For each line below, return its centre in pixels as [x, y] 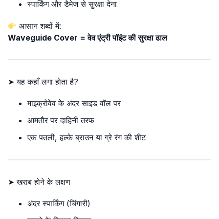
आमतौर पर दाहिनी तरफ [61, 120]
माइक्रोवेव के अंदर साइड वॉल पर [74, 103]
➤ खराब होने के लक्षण [39, 182]
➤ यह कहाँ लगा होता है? [43, 82]
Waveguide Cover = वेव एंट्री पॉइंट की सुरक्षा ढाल [88, 38]
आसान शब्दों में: [39, 26]
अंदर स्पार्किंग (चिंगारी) [59, 203]
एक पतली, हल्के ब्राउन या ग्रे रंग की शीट [87, 137]
